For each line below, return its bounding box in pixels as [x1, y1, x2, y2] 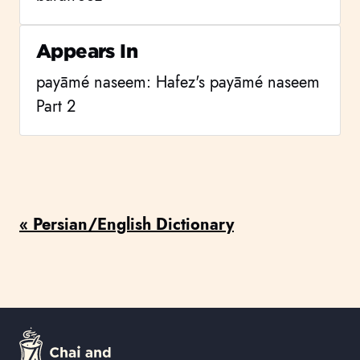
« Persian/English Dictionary [19, 213, 234, 236]
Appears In [36, 39, 138, 63]
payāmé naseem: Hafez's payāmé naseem [36, 71, 320, 94]
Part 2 [36, 95, 76, 118]
